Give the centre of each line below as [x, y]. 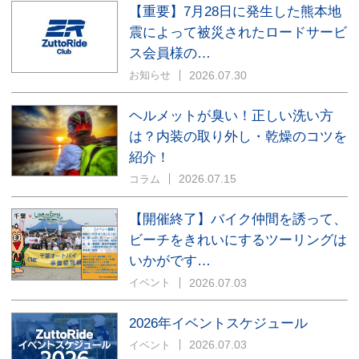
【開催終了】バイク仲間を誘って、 [238, 219]
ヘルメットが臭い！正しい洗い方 [231, 115]
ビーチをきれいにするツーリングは [238, 240]
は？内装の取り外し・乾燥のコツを [238, 136]
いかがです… [169, 261]
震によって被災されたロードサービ [238, 32]
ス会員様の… [169, 53]
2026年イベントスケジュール [218, 323]
